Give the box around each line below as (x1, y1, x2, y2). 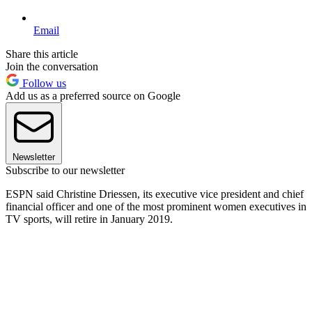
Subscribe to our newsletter (6, 164, 125, 176)
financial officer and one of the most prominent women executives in (6, 200, 306, 212)
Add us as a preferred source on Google (6, 89, 180, 102)
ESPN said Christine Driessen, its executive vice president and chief (6, 187, 304, 200)
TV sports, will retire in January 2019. (6, 212, 173, 225)
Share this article (6, 47, 78, 60)
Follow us (19, 77, 66, 89)
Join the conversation (6, 60, 98, 72)
